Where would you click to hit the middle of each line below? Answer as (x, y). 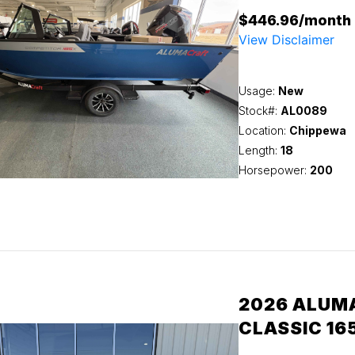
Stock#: (259, 111)
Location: (263, 130)
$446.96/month (294, 20)
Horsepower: (274, 170)
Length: (259, 150)
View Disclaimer (286, 40)
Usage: (258, 91)
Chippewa (317, 130)
